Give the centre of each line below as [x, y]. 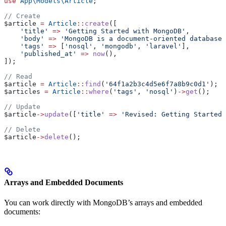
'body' [24, 39]
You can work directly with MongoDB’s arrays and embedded [103, 202]
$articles [22, 92]
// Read [18, 77]
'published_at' [40, 54]
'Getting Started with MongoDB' [123, 31]
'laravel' [163, 46]
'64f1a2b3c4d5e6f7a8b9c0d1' [157, 84]
